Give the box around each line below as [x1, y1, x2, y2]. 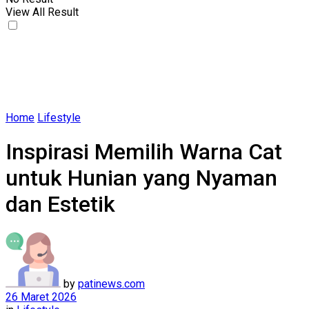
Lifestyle [37, 111, 81, 124]
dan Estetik [6, 191, 115, 218]
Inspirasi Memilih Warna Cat [6, 139, 282, 166]
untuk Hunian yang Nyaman [6, 165, 277, 192]
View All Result [6, 6, 79, 19]
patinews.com [78, 277, 145, 290]
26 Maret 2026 [6, 290, 77, 303]
